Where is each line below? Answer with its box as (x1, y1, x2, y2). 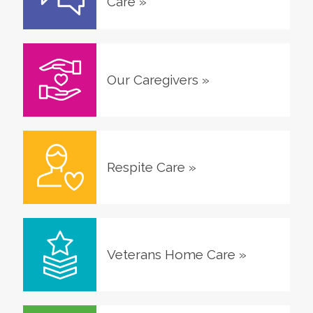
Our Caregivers (106, 71, 198, 87)
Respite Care (106, 159, 185, 175)
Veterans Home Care (106, 246, 235, 262)
